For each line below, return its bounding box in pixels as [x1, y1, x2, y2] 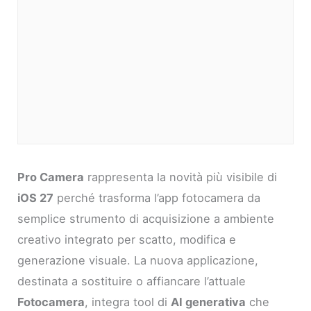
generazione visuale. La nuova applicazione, [17, 253, 259, 267]
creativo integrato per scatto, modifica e [17, 232, 237, 246]
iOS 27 [17, 190, 54, 205]
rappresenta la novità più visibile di [84, 169, 278, 184]
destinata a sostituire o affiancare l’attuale [17, 274, 246, 288]
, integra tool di [85, 294, 171, 309]
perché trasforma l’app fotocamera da [53, 190, 261, 205]
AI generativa [171, 294, 246, 309]
